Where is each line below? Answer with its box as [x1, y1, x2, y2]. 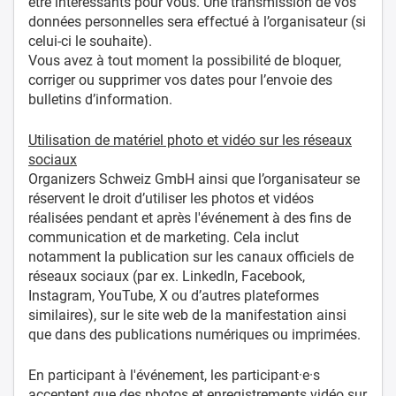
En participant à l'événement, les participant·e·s [28, 366, 320, 384]
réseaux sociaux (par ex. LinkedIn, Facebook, [28, 267, 305, 285]
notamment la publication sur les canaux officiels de [28, 247, 354, 265]
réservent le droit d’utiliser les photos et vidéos [28, 189, 314, 207]
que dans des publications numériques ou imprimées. [28, 325, 361, 343]
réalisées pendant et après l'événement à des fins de [28, 209, 351, 226]
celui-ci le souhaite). [28, 32, 152, 49]
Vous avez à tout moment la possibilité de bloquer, [28, 51, 341, 69]
